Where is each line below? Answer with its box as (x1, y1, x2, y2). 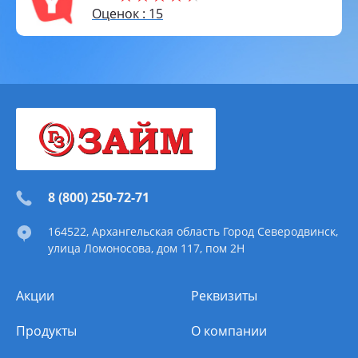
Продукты (16, 322, 77, 340)
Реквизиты (191, 287, 257, 304)
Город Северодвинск (223, 224, 336, 239)
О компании (191, 322, 267, 340)
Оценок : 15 (92, 4, 163, 22)
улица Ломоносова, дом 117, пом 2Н (48, 241, 245, 256)
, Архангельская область (86, 224, 223, 239)
